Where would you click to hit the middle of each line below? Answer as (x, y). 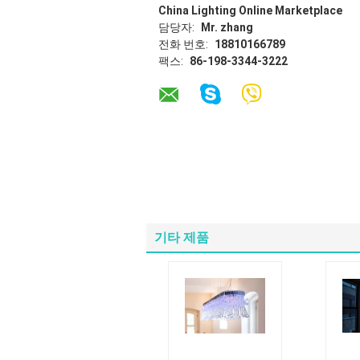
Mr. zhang (227, 27)
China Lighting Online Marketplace (250, 10)
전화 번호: (184, 44)
